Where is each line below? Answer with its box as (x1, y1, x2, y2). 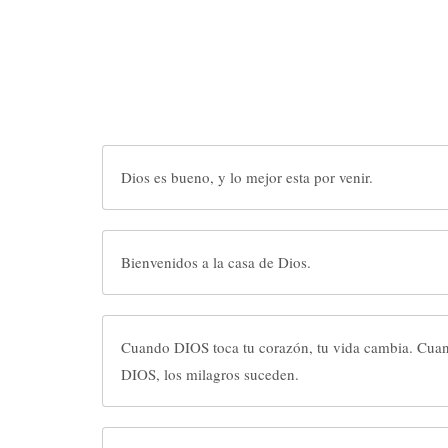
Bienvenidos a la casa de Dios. (121, 252, 311, 272)
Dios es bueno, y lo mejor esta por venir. (121, 167, 373, 187)
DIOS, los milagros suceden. (121, 364, 299, 384)
